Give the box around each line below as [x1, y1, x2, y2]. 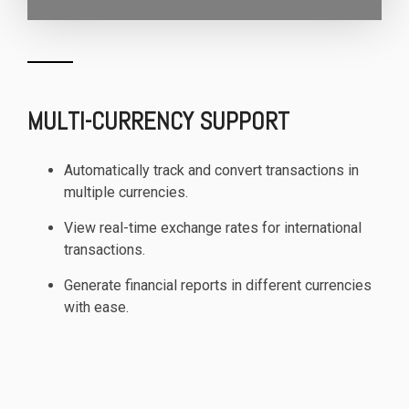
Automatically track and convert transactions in [64, 161, 359, 179]
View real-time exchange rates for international [64, 218, 362, 236]
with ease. [64, 298, 129, 316]
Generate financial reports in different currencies [64, 276, 372, 294]
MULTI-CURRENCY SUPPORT [27, 105, 289, 137]
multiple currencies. [64, 183, 188, 201]
